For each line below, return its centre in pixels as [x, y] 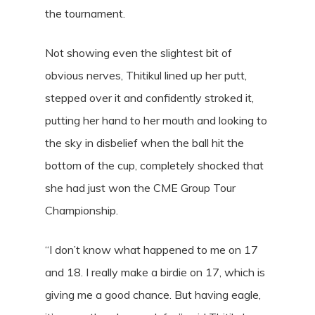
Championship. [82, 210]
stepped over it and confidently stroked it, [149, 98]
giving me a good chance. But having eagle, [153, 295]
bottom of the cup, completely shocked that [154, 165]
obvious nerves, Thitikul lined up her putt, [146, 75]
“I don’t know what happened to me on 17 [152, 250]
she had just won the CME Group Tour [140, 188]
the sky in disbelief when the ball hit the [144, 143]
